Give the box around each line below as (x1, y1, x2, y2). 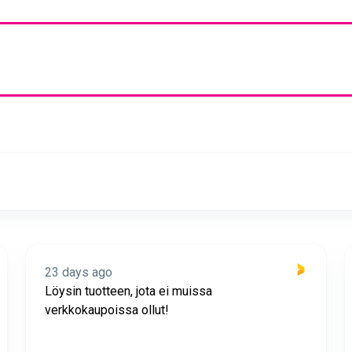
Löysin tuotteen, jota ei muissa (45, 284, 212, 299)
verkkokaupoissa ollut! (45, 302, 169, 318)
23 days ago (45, 265, 112, 280)
